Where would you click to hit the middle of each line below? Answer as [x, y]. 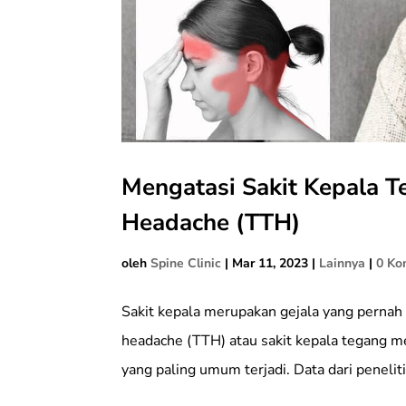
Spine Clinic [186, 264]
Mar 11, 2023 [271, 264]
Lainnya [343, 264]
